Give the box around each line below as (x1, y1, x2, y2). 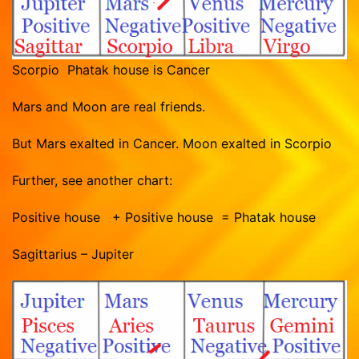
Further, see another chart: (12, 171, 172, 188)
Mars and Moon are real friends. (12, 98, 205, 115)
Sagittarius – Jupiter (12, 245, 134, 262)
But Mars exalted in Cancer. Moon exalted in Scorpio (12, 135, 332, 151)
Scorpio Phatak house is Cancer (12, 61, 210, 78)
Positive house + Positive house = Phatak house (12, 208, 316, 225)
